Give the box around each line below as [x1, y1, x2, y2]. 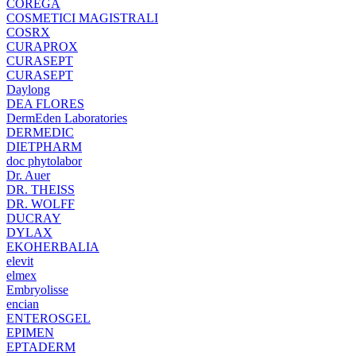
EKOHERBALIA [6, 240, 99, 253]
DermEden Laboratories [6, 111, 127, 125]
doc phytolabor [6, 154, 82, 168]
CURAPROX [6, 40, 78, 53]
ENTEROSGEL [6, 311, 91, 325]
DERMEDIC [6, 126, 74, 139]
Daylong [6, 83, 50, 96]
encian [6, 297, 39, 311]
